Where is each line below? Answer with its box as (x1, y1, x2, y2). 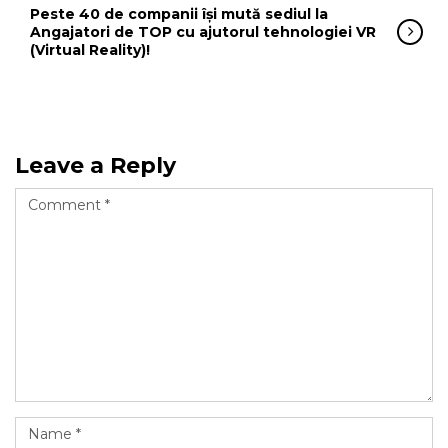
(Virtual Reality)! (30, 41, 150, 59)
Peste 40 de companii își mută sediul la (30, 5, 328, 23)
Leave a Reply (15, 152, 176, 179)
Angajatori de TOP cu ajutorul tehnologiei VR (30, 23, 376, 41)
